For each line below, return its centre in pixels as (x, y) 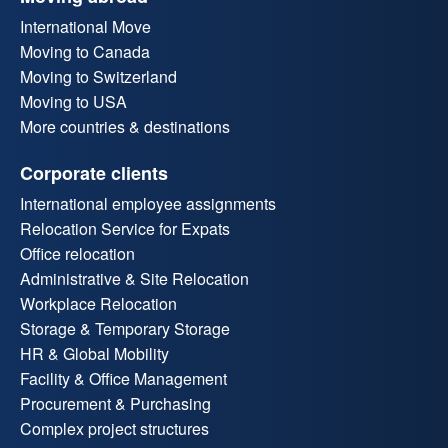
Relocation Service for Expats (125, 229)
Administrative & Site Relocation (134, 279)
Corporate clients (94, 173)
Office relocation (77, 254)
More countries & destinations (125, 127)
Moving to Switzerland (98, 77)
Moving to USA (73, 102)
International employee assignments (148, 204)
